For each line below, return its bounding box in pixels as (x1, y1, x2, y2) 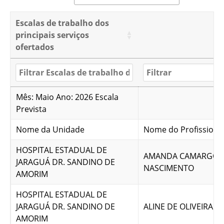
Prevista (16, 103, 46, 114)
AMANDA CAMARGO (143, 150, 218, 161)
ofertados (15, 41, 54, 52)
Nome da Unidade (16, 124, 84, 135)
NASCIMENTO (143, 162, 194, 173)
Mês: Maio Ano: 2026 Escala (16, 91, 118, 102)
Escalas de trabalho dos (15, 17, 109, 28)
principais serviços (15, 29, 89, 40)
